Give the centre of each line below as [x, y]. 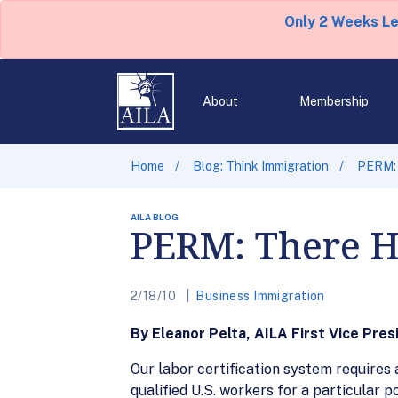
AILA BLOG [155, 217]
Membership [334, 101]
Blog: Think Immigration [261, 166]
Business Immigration [260, 296]
